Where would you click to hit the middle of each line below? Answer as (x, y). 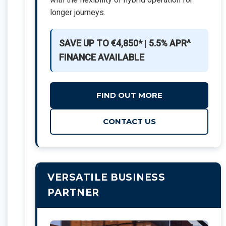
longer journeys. (78, 12)
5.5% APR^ (170, 43)
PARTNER (73, 192)
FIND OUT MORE (129, 95)
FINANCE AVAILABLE (102, 57)
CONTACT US (129, 121)
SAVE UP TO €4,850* (101, 43)
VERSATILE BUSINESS (106, 177)
